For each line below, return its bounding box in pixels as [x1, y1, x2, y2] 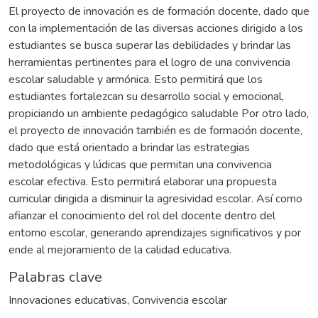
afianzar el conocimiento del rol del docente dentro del [9, 208, 275, 224]
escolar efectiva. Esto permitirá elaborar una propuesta [9, 174, 277, 190]
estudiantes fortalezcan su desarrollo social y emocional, [9, 89, 284, 105]
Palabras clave [9, 268, 102, 287]
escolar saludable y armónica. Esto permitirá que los [9, 72, 263, 88]
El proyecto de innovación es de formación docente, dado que [9, 4, 309, 20]
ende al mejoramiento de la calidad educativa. [9, 242, 231, 258]
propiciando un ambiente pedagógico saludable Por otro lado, [9, 106, 309, 122]
